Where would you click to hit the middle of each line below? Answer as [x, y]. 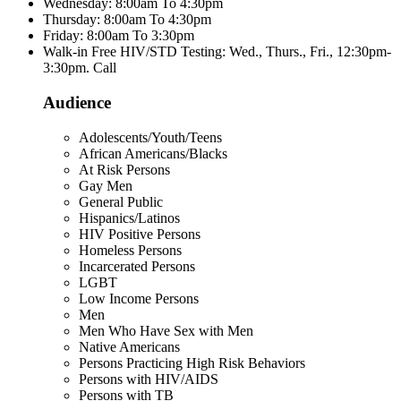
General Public [121, 201]
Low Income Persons [139, 298]
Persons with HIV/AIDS [149, 379]
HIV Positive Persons [140, 234]
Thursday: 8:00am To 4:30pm [127, 20]
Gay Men [106, 185]
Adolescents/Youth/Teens [150, 137]
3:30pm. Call [80, 68]
